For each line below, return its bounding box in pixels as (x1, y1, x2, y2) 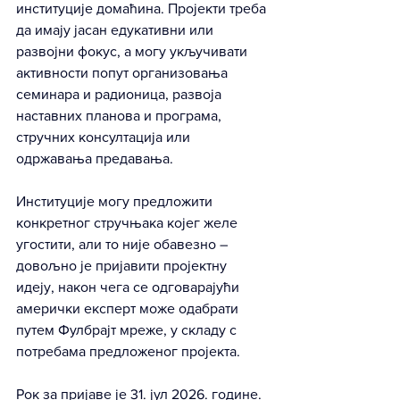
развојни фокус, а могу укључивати (16, 44, 251, 59)
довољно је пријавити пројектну (16, 258, 230, 273)
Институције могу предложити (16, 194, 216, 209)
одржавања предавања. (16, 151, 173, 166)
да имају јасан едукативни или (16, 22, 217, 37)
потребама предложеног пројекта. (16, 344, 240, 359)
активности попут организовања (16, 65, 231, 80)
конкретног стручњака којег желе (16, 215, 241, 230)
